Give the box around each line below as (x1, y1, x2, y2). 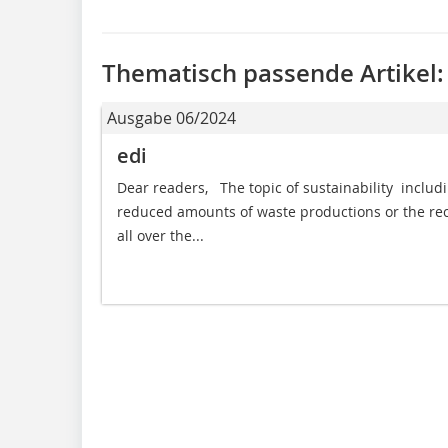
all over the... (117, 226, 204, 246)
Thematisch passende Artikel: (102, 57, 444, 90)
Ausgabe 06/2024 (107, 107, 236, 130)
